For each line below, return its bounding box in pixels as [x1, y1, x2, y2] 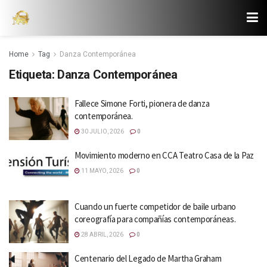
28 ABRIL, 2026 [80, 231, 123, 238]
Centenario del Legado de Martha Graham [74, 252, 222, 264]
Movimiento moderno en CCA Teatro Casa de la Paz [74, 149, 254, 161]
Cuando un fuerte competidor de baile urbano [74, 201, 237, 212]
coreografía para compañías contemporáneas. [74, 213, 236, 225]
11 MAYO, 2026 [80, 167, 123, 174]
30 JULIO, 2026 [80, 128, 124, 135]
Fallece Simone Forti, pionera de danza [74, 98, 210, 109]
